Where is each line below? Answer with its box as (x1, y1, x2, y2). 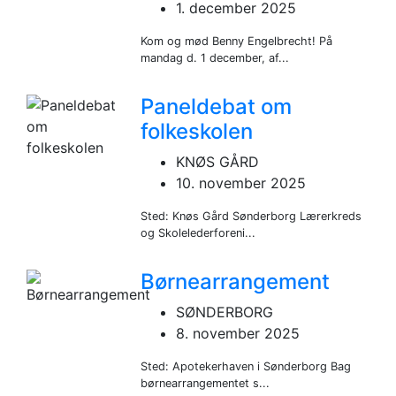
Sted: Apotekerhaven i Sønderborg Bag (141, 359, 352, 373)
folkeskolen (141, 118, 254, 144)
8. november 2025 (176, 324, 301, 342)
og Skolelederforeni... (141, 225, 256, 240)
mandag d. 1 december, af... (141, 50, 290, 65)
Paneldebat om (141, 93, 293, 119)
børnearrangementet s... (141, 376, 270, 390)
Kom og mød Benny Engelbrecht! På (141, 34, 333, 48)
